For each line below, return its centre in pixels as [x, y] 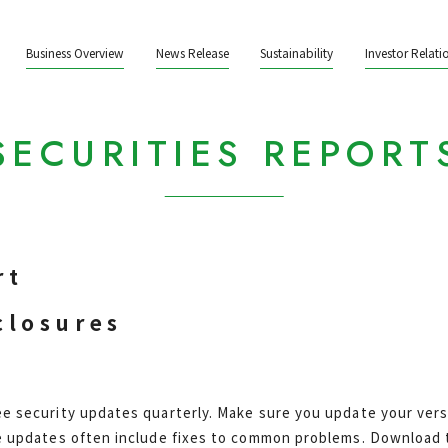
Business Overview [74, 52]
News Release [192, 52]
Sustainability [297, 52]
